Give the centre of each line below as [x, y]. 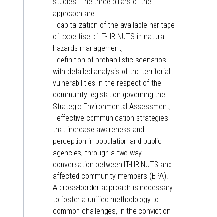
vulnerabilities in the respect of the [107, 83]
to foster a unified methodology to [106, 200]
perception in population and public [107, 141]
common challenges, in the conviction [112, 211]
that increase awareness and [99, 130]
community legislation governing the [109, 95]
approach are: [74, 14]
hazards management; [88, 48]
